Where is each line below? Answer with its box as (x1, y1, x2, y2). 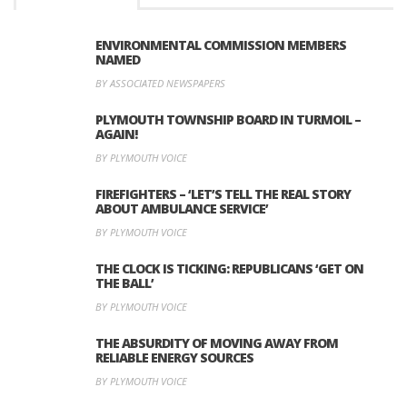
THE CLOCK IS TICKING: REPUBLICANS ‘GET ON (95, 259, 363, 277)
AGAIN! (95, 124, 137, 143)
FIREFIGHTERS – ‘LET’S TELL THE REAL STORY (95, 184, 351, 203)
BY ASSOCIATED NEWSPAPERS (95, 75, 225, 90)
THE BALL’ (95, 273, 154, 292)
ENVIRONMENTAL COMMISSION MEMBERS (95, 35, 346, 54)
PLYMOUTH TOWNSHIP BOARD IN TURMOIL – (95, 110, 361, 128)
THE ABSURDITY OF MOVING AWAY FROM (95, 333, 338, 352)
